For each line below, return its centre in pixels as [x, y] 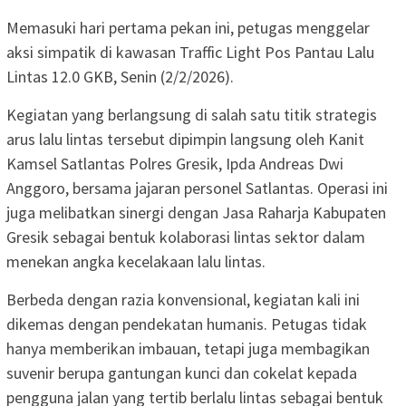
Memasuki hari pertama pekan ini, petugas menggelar [188, 27]
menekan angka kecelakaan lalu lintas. [136, 261]
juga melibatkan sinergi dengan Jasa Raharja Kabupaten [196, 212]
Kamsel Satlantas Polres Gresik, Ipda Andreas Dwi [175, 163]
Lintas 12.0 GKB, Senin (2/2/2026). [120, 76]
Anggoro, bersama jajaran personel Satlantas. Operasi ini [197, 188]
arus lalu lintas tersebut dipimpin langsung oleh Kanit [185, 139]
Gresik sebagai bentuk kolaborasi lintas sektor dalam [186, 237]
